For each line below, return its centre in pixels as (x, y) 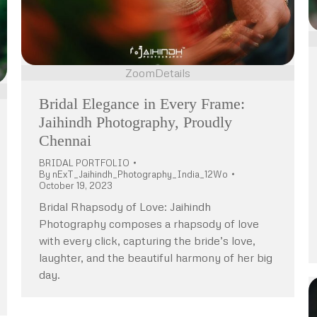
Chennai (65, 140)
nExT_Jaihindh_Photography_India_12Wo (140, 174)
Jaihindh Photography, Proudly (136, 122)
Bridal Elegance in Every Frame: (142, 103)
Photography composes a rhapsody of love (149, 223)
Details (173, 73)
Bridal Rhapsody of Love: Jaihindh (125, 206)
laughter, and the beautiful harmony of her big (156, 257)
